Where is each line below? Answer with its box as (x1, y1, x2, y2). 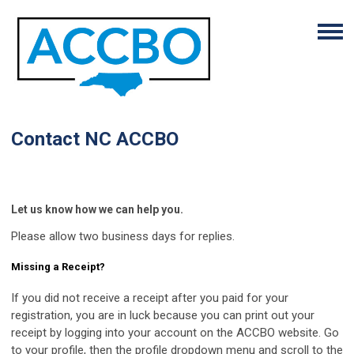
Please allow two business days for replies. (11, 229, 235, 243)
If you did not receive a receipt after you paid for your (11, 291, 288, 305)
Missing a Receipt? (11, 261, 105, 273)
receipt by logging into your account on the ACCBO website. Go (11, 326, 339, 340)
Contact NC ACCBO (11, 128, 179, 150)
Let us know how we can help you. (11, 203, 183, 216)
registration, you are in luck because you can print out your (11, 308, 314, 322)
